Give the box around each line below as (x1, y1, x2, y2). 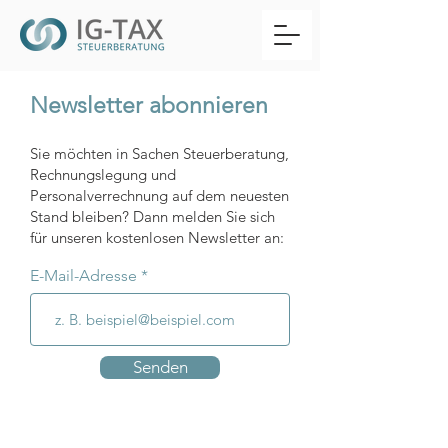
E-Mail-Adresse (30, 266, 141, 285)
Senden (132, 357, 188, 377)
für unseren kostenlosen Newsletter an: (30, 228, 284, 247)
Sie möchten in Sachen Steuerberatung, (30, 144, 289, 163)
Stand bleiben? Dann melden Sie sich (30, 207, 275, 226)
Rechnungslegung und (30, 165, 176, 184)
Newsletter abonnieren (30, 92, 268, 119)
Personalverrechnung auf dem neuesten (30, 186, 289, 205)
